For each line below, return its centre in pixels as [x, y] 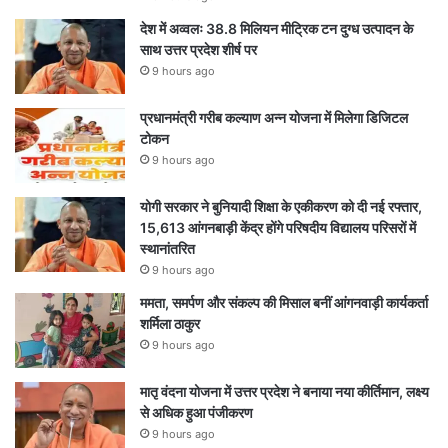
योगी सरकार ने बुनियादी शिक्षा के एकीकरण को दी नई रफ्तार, [281, 206]
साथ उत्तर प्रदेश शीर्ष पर [198, 49]
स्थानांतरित [167, 248]
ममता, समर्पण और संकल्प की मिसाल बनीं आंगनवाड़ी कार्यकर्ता [284, 302]
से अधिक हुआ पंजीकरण [196, 412]
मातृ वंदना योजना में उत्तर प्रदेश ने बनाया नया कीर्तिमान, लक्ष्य [284, 391]
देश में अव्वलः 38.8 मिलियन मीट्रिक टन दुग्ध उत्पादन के [276, 28]
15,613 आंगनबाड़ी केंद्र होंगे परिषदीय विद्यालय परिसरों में [278, 227]
